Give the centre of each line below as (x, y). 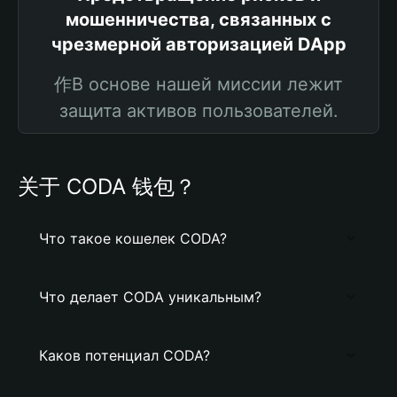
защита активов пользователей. (198, 111)
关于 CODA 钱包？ (107, 187)
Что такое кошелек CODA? (133, 238)
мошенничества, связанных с (198, 19)
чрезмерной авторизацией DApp (198, 44)
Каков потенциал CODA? (125, 355)
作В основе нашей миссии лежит (198, 84)
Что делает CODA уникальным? (150, 297)
